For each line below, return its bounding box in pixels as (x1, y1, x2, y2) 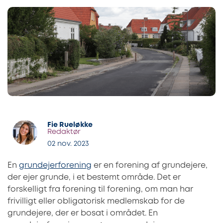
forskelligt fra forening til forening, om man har (7, 185, 193, 193)
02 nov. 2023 (47, 140, 89, 147)
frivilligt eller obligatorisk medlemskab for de (7, 197, 185, 205)
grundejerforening (19, 161, 92, 169)
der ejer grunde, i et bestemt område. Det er (7, 173, 181, 181)
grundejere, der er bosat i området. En (7, 209, 158, 217)
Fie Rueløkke (47, 122, 93, 129)
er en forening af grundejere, (92, 161, 208, 169)
